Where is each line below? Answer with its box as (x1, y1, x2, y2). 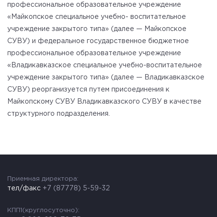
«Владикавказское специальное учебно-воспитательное (7, 62, 202, 68)
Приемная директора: (7, 176, 78, 182)
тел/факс (7, 186, 43, 191)
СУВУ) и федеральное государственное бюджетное (7, 38, 189, 44)
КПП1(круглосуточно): (7, 208, 79, 213)
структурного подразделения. (7, 111, 110, 117)
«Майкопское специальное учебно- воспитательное (7, 14, 186, 20)
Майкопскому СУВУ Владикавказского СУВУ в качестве (7, 99, 201, 105)
